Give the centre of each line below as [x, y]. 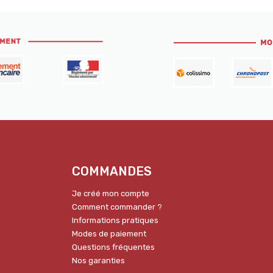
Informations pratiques [115, 220]
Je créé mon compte [111, 193]
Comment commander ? [117, 207]
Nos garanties [98, 260]
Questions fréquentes [113, 247]
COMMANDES [112, 171]
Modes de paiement [109, 233]
